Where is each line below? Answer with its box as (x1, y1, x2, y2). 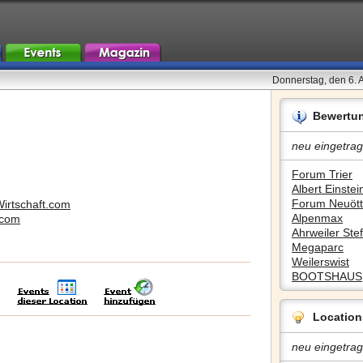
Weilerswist (292, 255, 349, 268)
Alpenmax (292, 211, 343, 224)
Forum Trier (292, 168, 352, 181)
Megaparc (292, 241, 344, 254)
